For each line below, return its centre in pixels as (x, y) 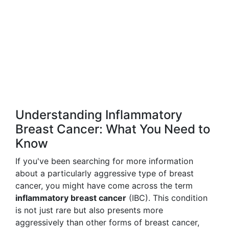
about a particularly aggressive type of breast (105, 173)
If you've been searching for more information (104, 161)
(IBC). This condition (167, 198)
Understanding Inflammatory (99, 115)
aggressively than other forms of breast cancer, (107, 222)
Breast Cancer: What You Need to (113, 129)
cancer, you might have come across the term (104, 186)
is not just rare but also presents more (89, 210)
